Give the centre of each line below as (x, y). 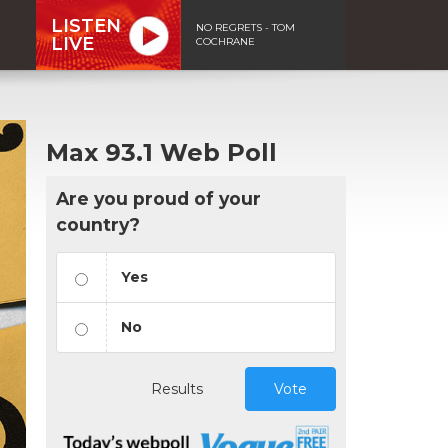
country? (98, 224)
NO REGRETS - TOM (245, 27)
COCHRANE (225, 41)
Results (177, 388)
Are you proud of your (158, 198)
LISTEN (86, 25)
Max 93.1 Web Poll (161, 152)
